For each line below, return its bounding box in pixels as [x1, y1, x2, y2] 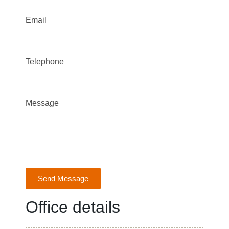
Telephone [26, 57, 64, 66]
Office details [26, 198, 120, 216]
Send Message [38, 174, 88, 183]
